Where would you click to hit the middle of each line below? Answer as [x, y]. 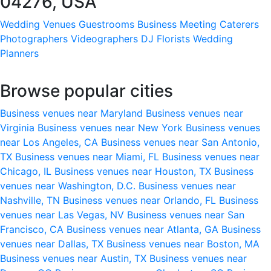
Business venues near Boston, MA [183, 243]
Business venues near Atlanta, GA [144, 229]
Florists [173, 38]
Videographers [104, 38]
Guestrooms [106, 24]
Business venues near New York [112, 127]
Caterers [239, 24]
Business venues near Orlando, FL [141, 200]
